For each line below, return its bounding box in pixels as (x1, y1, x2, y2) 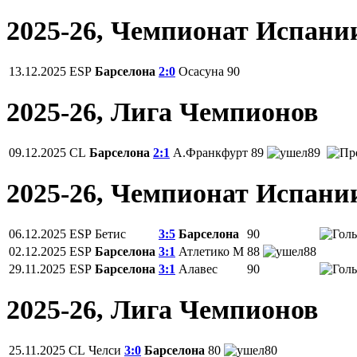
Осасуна (178, 65, 224, 79)
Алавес (178, 261, 218, 276)
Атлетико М (178, 244, 244, 258)
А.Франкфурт (173, 145, 248, 159)
